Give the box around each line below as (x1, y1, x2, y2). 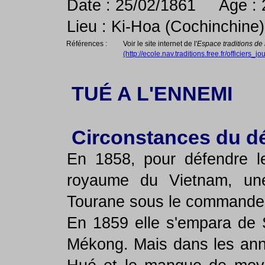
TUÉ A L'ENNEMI (61, 83, 232, 105)
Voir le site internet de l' (123, 40, 197, 48)
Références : (63, 40, 107, 48)
